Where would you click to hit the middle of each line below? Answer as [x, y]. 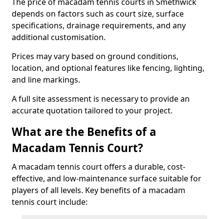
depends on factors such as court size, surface [98, 14]
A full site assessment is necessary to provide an [101, 99]
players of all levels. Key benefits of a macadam [99, 190]
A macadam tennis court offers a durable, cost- [99, 167]
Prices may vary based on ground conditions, [95, 56]
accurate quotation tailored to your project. [92, 110]
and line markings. [47, 80]
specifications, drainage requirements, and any [99, 25]
